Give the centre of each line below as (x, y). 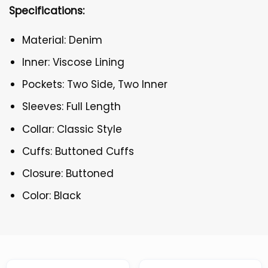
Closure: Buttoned (68, 173)
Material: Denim (63, 40)
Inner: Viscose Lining (74, 63)
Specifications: (47, 10)
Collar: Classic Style (72, 129)
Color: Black (52, 196)
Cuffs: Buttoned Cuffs (78, 151)
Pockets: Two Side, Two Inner (95, 85)
